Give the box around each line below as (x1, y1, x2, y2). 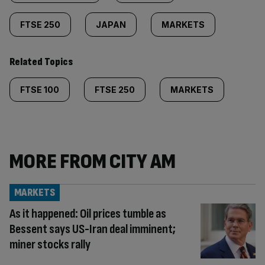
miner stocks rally (9, 237, 91, 253)
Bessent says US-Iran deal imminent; (9, 221, 176, 237)
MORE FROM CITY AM (9, 149, 176, 174)
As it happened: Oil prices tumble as (9, 206, 166, 222)
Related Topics (9, 56, 73, 68)
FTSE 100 (20, 85, 59, 95)
